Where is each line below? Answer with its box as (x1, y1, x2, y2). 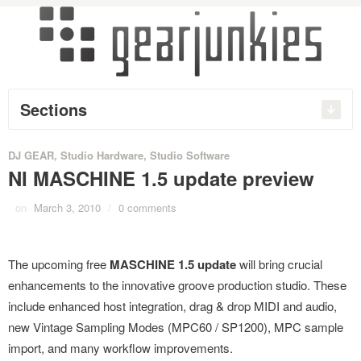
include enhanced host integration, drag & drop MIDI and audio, (8, 297, 337, 314)
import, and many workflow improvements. (8, 339, 233, 356)
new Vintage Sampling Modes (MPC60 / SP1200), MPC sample (8, 318, 343, 335)
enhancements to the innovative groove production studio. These (8, 276, 346, 293)
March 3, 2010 (34, 200, 101, 215)
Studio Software (150, 147, 230, 163)
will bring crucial (236, 255, 322, 272)
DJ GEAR (8, 147, 54, 163)
